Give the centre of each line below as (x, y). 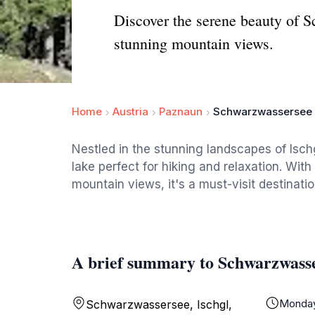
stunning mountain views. (194, 43)
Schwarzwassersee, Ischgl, (159, 304)
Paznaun (181, 111)
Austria (130, 111)
